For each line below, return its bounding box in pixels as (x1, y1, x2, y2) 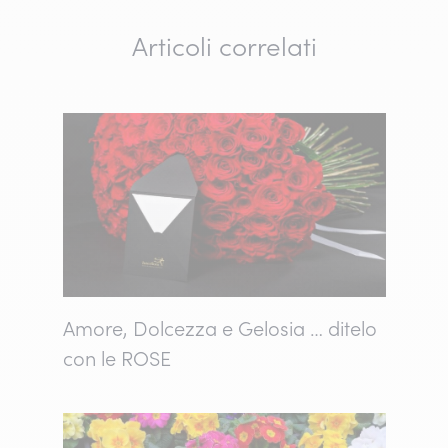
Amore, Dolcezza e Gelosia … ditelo (62, 315, 377, 342)
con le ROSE (62, 345, 171, 372)
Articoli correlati (131, 30, 317, 64)
